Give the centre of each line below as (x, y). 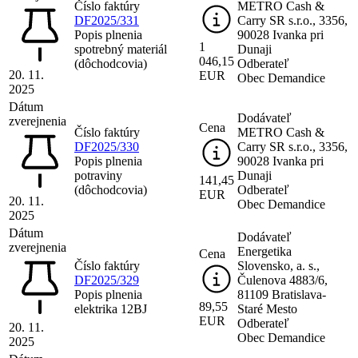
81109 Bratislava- (282, 294)
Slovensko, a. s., (278, 265)
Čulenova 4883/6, (282, 280)
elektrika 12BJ (111, 308)
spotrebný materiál (121, 49)
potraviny (98, 175)
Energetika (265, 251)
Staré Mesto (267, 308)
